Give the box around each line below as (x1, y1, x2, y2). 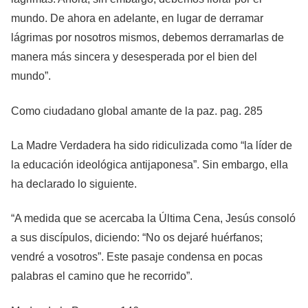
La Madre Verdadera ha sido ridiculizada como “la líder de (11, 139, 292, 151)
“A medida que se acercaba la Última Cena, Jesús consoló (11, 212, 296, 225)
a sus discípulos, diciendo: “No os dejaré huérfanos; (11, 232, 263, 244)
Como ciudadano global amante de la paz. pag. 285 (11, 104, 263, 117)
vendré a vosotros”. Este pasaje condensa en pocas (11, 251, 263, 263)
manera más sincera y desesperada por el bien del (11, 51, 257, 63)
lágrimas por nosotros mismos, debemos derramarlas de (11, 32, 284, 44)
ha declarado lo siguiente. (11, 177, 137, 190)
